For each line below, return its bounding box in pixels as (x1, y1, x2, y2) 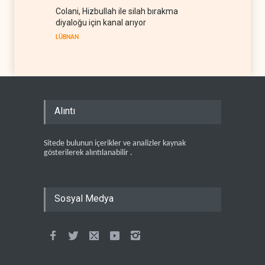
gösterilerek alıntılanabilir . (44, 148, 132, 157)
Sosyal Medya (54, 192, 114, 204)
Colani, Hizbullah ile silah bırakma (56, 6, 178, 16)
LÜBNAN (56, 34, 79, 41)
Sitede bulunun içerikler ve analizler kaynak (44, 138, 186, 148)
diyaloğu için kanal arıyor (56, 17, 146, 27)
